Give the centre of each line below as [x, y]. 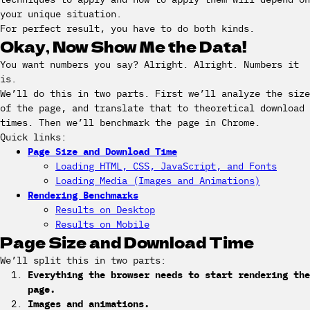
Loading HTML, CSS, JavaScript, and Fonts [166, 166]
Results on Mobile [102, 224]
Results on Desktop [105, 210]
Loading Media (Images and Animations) [158, 181]
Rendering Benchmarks [83, 195]
